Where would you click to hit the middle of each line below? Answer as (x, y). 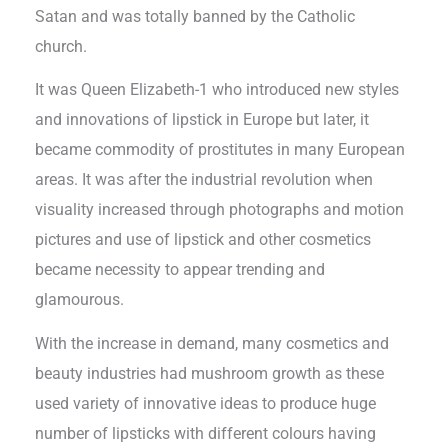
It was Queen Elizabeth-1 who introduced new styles (217, 90)
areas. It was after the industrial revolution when (204, 180)
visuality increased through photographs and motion (220, 210)
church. (63, 47)
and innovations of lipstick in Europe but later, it (202, 120)
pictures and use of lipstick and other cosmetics (203, 240)
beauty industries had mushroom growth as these (210, 373)
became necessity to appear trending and (180, 270)
